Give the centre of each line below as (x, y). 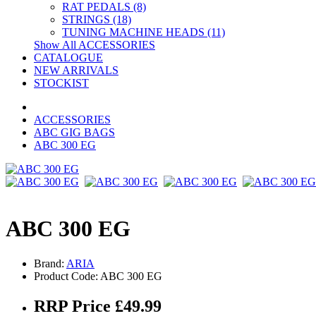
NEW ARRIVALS (76, 70)
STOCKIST (61, 83)
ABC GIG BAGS (74, 132)
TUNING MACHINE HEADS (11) (144, 32)
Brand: (50, 263)
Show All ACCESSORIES (95, 45)
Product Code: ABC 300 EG (98, 276)
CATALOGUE (68, 57)
